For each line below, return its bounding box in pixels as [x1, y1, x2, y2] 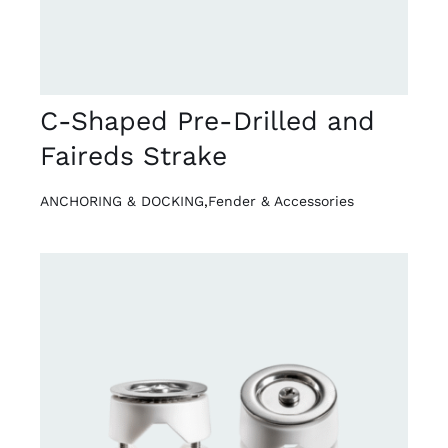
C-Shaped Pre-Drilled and [39, 104, 375, 136]
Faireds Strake [39, 139, 227, 171]
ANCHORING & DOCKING [39, 192, 204, 209]
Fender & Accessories [207, 192, 354, 209]
